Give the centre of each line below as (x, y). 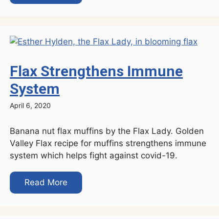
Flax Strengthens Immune (96, 71)
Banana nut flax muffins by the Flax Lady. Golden (107, 131)
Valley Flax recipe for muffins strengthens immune (108, 143)
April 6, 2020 (30, 106)
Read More (46, 183)
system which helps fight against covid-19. (94, 156)
